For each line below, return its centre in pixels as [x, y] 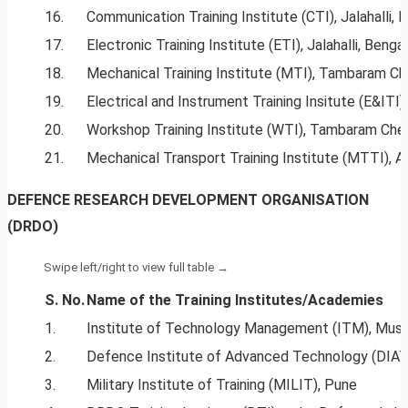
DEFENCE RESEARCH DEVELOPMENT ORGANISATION [188, 200]
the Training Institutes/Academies [264, 301]
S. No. [65, 301]
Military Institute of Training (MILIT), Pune [222, 385]
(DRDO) [33, 227]
